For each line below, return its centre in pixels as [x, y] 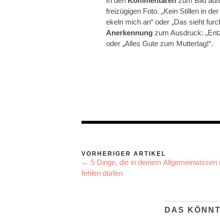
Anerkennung [129, 33]
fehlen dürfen [102, 173]
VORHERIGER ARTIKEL [124, 154]
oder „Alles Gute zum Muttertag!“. [160, 44]
